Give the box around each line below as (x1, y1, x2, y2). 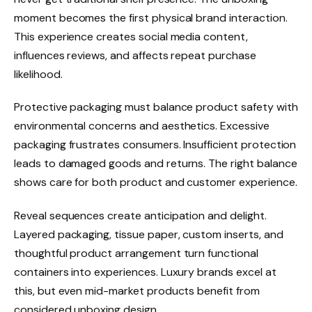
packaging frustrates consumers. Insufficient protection (14, 137, 297, 153)
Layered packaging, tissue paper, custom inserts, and (14, 227, 283, 242)
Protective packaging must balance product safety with (14, 100, 298, 115)
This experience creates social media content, (14, 29, 248, 44)
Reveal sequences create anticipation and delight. (14, 208, 267, 224)
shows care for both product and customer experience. (14, 175, 297, 190)
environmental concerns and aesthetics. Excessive (14, 118, 270, 134)
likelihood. (14, 66, 63, 81)
